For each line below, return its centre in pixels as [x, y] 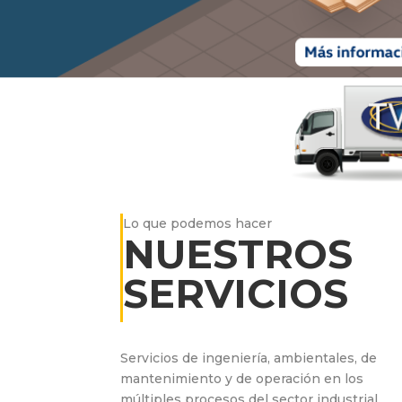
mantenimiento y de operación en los [242, 379]
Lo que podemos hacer [198, 223]
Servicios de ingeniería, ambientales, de [249, 358]
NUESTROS [238, 253]
